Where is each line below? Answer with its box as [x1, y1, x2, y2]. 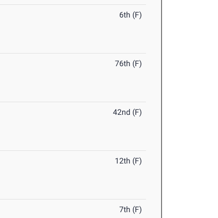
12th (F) [115, 156, 143, 166]
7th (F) [119, 205, 143, 215]
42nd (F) [113, 108, 143, 117]
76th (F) [115, 59, 143, 69]
